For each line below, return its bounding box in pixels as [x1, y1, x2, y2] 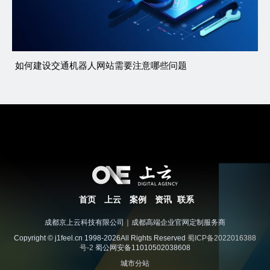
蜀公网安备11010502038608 [93, 243, 190, 252]
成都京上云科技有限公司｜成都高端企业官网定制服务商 [45, 218, 225, 227]
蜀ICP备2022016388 [187, 233, 256, 242]
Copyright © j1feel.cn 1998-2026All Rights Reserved [14, 233, 187, 242]
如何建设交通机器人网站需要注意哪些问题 [15, 60, 187, 71]
